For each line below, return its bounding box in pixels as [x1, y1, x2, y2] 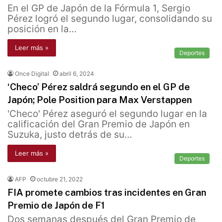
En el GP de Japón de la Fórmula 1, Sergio [7, 2, 190, 14]
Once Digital [15, 70, 49, 78]
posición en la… [7, 23, 77, 35]
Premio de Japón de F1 [7, 200, 105, 211]
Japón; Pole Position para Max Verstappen [7, 94, 192, 106]
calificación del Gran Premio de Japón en [7, 118, 190, 130]
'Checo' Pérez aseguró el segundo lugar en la [7, 108, 207, 120]
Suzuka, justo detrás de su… [7, 129, 132, 141]
